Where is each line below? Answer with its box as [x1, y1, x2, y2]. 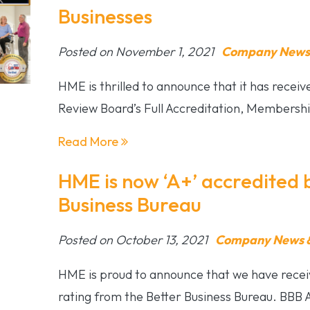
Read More [57, 133, 121, 149]
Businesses [57, 3, 152, 29]
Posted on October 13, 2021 [57, 231, 210, 248]
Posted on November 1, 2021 [57, 43, 217, 60]
